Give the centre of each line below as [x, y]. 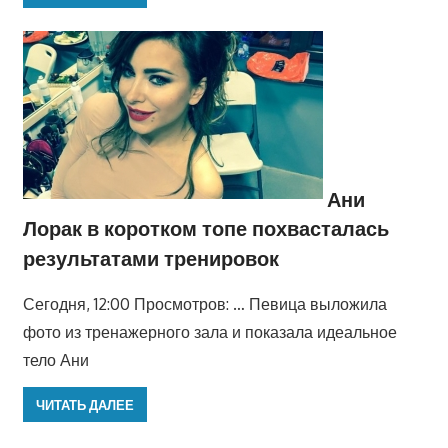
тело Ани [55, 360]
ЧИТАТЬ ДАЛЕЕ [84, 404]
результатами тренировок [150, 258]
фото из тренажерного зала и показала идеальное [209, 332]
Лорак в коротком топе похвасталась [205, 228]
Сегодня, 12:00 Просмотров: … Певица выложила [204, 304]
